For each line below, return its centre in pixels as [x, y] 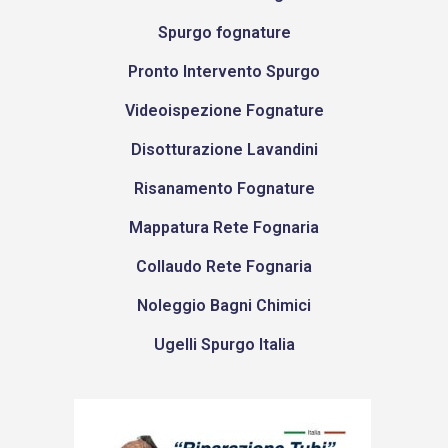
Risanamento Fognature [224, 189]
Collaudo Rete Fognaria [224, 267]
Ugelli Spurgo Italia [224, 345]
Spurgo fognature [224, 33]
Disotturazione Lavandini [224, 150]
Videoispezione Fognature [224, 111]
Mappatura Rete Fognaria [224, 228]
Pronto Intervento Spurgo [224, 72]
